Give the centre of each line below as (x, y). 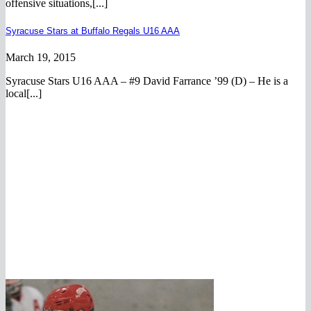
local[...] (24, 93)
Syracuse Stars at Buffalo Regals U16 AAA (93, 31)
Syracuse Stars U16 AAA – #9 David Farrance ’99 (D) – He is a (147, 81)
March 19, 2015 (41, 57)
